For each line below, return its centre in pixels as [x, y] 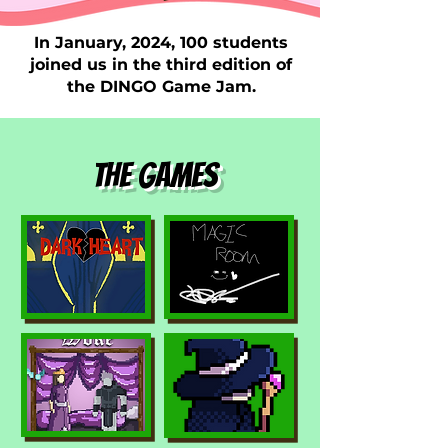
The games [154, 175]
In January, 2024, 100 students [161, 42]
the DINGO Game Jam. [161, 86]
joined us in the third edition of [161, 64]
